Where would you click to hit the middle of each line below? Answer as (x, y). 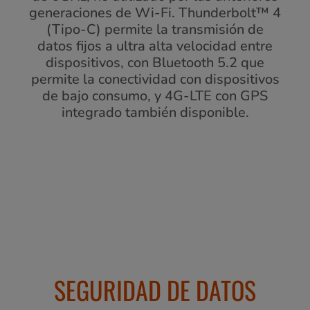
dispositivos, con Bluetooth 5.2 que (155, 63)
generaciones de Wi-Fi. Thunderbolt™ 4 (155, 13)
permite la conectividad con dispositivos (155, 80)
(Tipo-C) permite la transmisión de (155, 30)
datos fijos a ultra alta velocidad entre (155, 46)
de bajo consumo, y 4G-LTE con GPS (155, 96)
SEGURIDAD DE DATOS (155, 290)
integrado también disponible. (155, 113)
